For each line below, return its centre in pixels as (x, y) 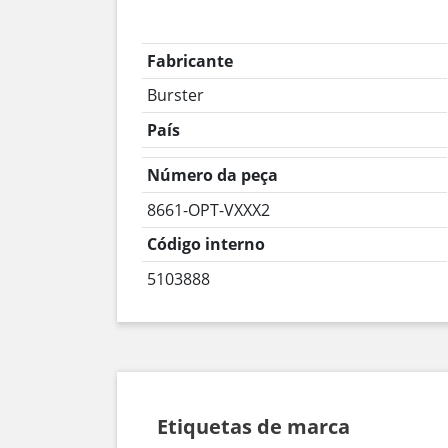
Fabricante (189, 60)
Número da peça (212, 175)
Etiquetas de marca (253, 426)
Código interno (205, 244)
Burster (175, 95)
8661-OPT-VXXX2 (208, 209)
